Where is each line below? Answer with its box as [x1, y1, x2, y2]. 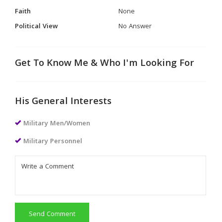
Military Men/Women [23, 118, 90, 129]
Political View [15, 21, 58, 32]
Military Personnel [23, 136, 82, 147]
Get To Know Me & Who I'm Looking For [15, 55, 194, 72]
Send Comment [29, 209, 75, 220]
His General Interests [15, 94, 111, 110]
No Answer [118, 21, 152, 32]
